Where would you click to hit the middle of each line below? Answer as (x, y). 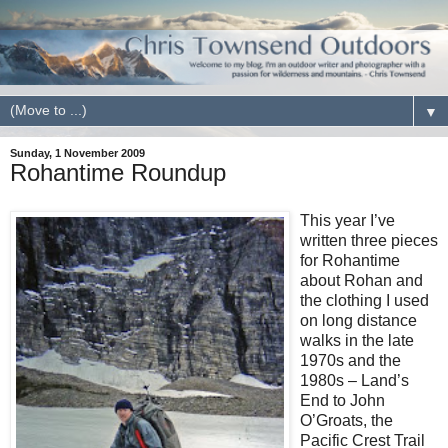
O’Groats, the (346, 420)
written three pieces (369, 240)
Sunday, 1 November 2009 (77, 152)
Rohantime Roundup (118, 172)
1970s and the (350, 360)
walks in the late (357, 340)
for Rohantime (350, 260)
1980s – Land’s (354, 380)
